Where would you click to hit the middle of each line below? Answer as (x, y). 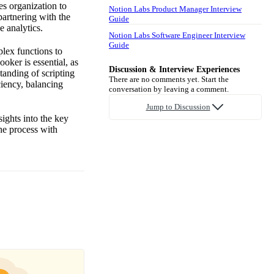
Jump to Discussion (178, 106)
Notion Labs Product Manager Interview (175, 9)
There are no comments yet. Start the (169, 79)
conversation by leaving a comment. (169, 89)
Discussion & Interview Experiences (174, 69)
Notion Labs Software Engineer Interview (177, 35)
